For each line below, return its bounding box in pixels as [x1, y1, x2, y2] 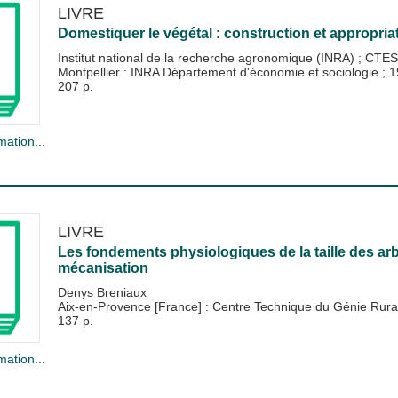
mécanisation [57, 259, 148, 275]
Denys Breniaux [57, 284, 147, 299]
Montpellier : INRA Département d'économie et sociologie [57, 65, 382, 80]
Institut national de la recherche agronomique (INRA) [57, 51, 358, 66]
